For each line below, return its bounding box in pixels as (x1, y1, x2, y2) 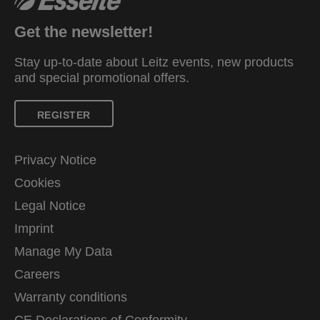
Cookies (14, 175, 61, 190)
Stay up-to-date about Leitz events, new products (14, 54, 294, 69)
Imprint (14, 221, 54, 236)
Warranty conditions (14, 289, 127, 304)
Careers (14, 266, 60, 281)
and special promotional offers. (14, 70, 189, 85)
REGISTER (37, 109, 91, 121)
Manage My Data (14, 244, 112, 259)
